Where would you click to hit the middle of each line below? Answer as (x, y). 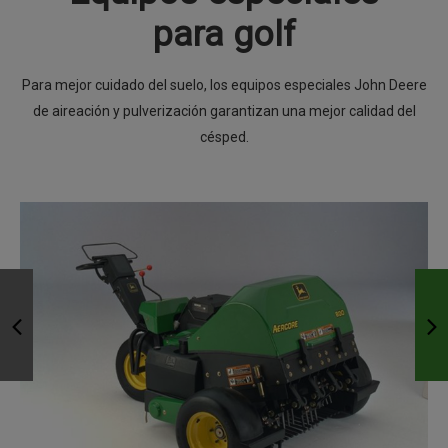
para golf (224, 35)
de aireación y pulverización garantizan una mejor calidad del (224, 111)
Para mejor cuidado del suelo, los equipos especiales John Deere (224, 85)
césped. (224, 137)
